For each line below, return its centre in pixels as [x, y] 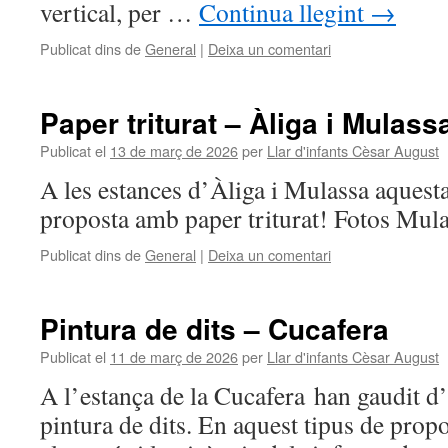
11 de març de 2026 [174, 356]
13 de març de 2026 [174, 150]
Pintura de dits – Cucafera [214, 328]
